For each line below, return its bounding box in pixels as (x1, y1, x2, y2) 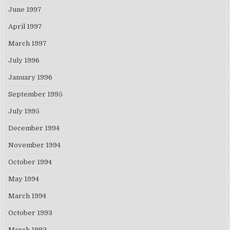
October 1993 (8, 209, 53, 217)
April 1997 (8, 23, 43, 31)
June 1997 (8, 6, 42, 14)
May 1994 (8, 175, 40, 183)
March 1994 (8, 192, 47, 200)
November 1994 (8, 141, 61, 149)
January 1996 (8, 73, 53, 82)
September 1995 (8, 90, 63, 99)
